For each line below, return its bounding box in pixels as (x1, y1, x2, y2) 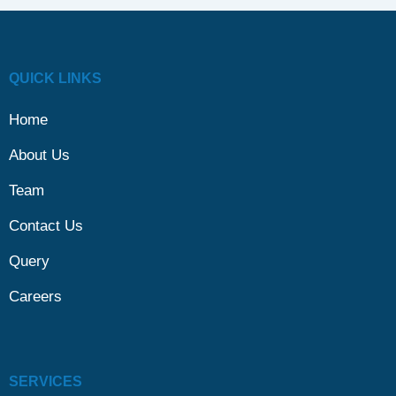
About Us (8, 146, 70, 164)
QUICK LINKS (8, 70, 102, 86)
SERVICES (8, 374, 82, 389)
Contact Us (8, 217, 83, 234)
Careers (8, 287, 62, 305)
